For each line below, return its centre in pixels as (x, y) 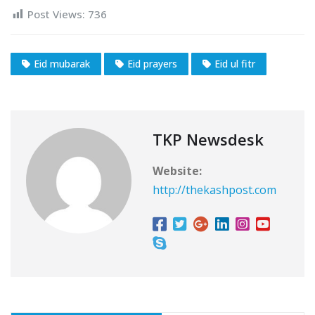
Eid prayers (152, 64)
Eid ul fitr (235, 64)
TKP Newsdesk (208, 140)
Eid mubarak (62, 64)
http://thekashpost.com (214, 190)
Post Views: (56, 14)
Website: (177, 171)
